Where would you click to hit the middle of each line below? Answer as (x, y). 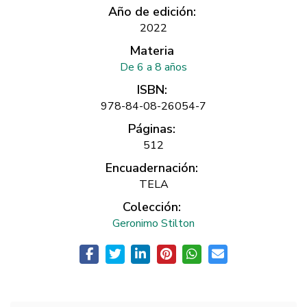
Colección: (152, 207)
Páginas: (152, 129)
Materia (152, 51)
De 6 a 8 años (153, 67)
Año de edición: (152, 12)
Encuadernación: (152, 168)
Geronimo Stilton (153, 224)
